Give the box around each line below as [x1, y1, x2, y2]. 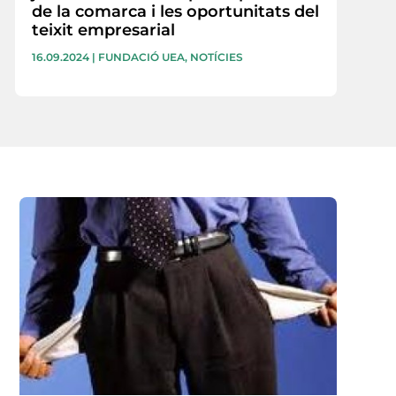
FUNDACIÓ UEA [98, 49, 186, 64]
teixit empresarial [32, 19, 176, 40]
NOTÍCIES [190, 49, 244, 64]
